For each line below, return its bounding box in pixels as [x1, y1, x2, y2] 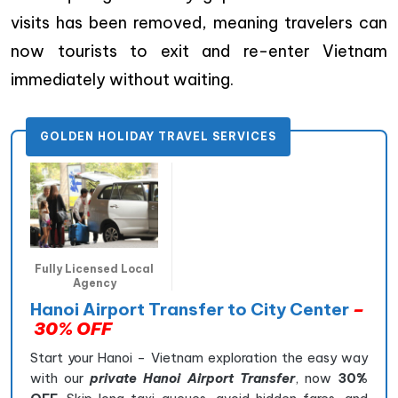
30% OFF [30, 317, 112, 339]
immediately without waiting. [11, 68, 234, 90]
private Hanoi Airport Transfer [90, 369, 295, 386]
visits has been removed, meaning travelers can [11, 12, 387, 33]
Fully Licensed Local [35, 261, 154, 275]
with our [30, 369, 91, 386]
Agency [72, 275, 116, 290]
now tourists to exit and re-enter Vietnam [11, 40, 387, 61]
